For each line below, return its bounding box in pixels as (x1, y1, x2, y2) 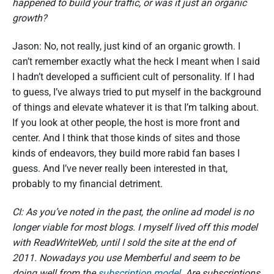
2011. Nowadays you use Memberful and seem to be (12, 251, 239, 264)
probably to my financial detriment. (12, 177, 163, 190)
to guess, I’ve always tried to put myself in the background (12, 86, 261, 98)
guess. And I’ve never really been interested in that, (12, 162, 228, 174)
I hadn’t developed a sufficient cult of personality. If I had (12, 70, 254, 83)
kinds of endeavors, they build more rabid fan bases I (12, 147, 240, 159)
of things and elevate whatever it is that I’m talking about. (12, 101, 259, 113)
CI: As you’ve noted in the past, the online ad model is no (12, 206, 254, 218)
